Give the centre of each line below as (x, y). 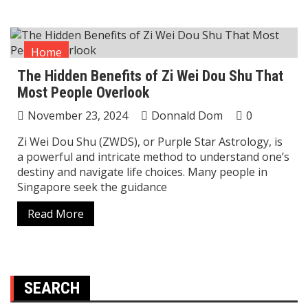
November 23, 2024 (78, 115)
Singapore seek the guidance (92, 187)
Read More (56, 214)
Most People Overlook (83, 92)
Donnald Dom (187, 115)
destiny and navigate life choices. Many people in (142, 172)
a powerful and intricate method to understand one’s (153, 157)
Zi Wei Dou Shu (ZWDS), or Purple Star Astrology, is (150, 142)
